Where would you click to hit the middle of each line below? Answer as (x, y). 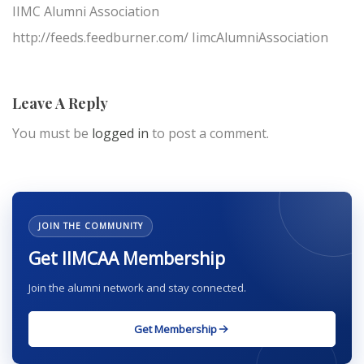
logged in (120, 134)
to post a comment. (209, 134)
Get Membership (175, 329)
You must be (52, 134)
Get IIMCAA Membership (127, 259)
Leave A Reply (60, 104)
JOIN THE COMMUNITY (91, 226)
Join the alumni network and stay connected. (137, 288)
